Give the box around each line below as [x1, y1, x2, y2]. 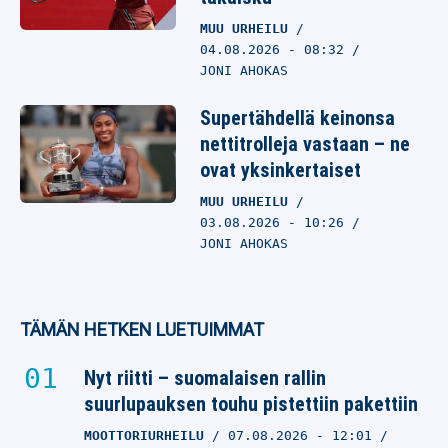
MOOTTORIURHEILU [84, 428, 204, 443]
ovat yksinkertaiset [200, 158, 361, 182]
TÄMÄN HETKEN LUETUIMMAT [20, 319, 264, 340]
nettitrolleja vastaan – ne [200, 132, 410, 156]
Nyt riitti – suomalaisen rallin [84, 366, 326, 390]
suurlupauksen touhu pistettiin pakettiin [84, 392, 418, 416]
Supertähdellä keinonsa [200, 106, 395, 130]
